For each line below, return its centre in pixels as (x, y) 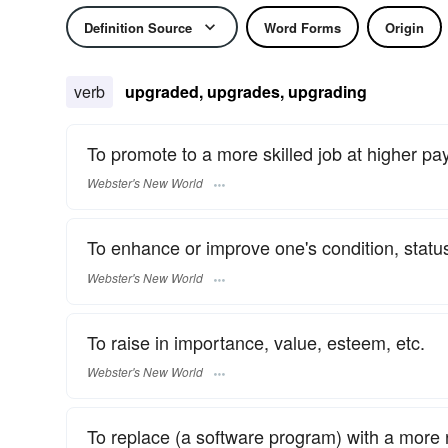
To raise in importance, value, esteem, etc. (256, 341)
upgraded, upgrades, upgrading (246, 91)
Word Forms (302, 27)
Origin (404, 27)
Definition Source (138, 27)
